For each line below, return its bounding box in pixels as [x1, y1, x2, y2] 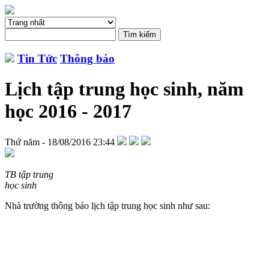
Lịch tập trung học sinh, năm [5, 78, 244, 100]
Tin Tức [17, 52, 57, 65]
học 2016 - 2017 [5, 100, 131, 122]
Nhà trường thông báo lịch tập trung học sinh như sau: [5, 200, 210, 211]
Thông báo [60, 52, 115, 65]
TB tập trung [5, 169, 53, 180]
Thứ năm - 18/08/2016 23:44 [5, 136, 115, 147]
